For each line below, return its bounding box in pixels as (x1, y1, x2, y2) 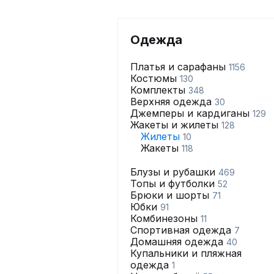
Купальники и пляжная (130, 247, 242, 259)
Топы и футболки (130, 177, 218, 190)
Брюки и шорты (130, 189, 212, 201)
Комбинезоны (130, 212, 201, 224)
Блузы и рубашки (130, 166, 218, 178)
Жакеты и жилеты (130, 119, 221, 131)
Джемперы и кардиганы (130, 107, 253, 119)
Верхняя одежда (130, 95, 215, 108)
